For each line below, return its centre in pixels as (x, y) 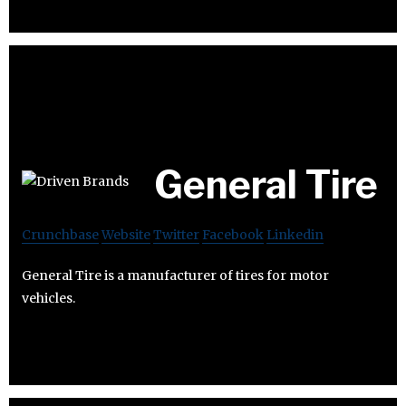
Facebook (233, 234)
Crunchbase (60, 234)
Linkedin (295, 234)
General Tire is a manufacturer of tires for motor (175, 275)
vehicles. (48, 298)
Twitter (176, 234)
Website (126, 234)
